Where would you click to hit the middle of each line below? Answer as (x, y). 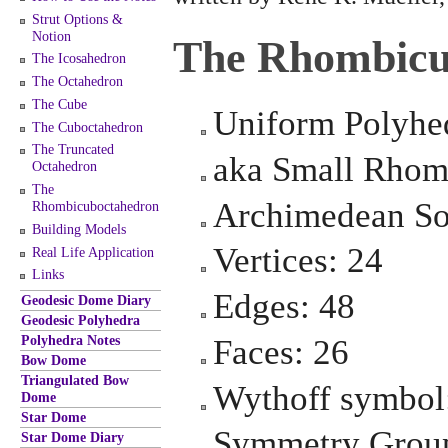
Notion (52, 35)
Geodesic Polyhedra (80, 319)
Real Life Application (93, 251)
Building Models (79, 228)
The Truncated (73, 149)
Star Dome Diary (72, 436)
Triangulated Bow (75, 379)
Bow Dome (53, 359)
